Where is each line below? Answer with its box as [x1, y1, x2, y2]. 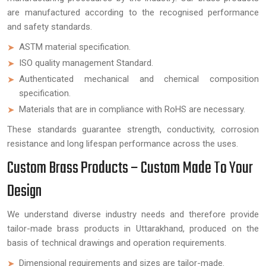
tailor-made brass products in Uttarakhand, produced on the [7, 223, 259, 234]
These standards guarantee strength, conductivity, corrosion [7, 124, 259, 135]
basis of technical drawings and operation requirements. [7, 237, 226, 248]
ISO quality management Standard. [19, 58, 153, 68]
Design [7, 179, 42, 204]
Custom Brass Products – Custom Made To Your [7, 156, 253, 181]
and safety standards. [7, 21, 92, 32]
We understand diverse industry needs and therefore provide [7, 209, 259, 220]
